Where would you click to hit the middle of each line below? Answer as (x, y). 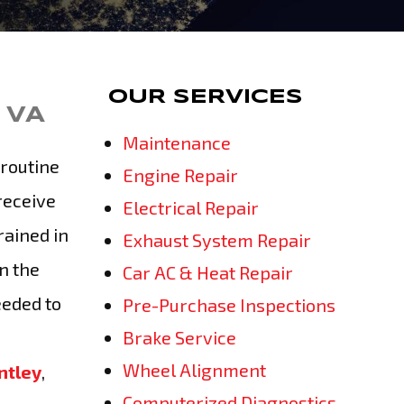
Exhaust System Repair (217, 240)
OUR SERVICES (206, 97)
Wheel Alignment (194, 370)
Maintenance (177, 142)
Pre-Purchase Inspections (229, 305)
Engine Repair (180, 175)
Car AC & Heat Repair (208, 272)
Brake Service (179, 337)
